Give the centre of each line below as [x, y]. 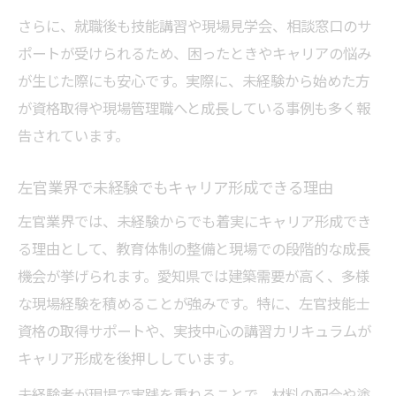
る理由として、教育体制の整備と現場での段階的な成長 [194, 248]
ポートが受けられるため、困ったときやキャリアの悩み [194, 53]
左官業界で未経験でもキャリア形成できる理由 [175, 187]
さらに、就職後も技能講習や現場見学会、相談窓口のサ [194, 26]
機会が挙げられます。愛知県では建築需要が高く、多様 [194, 276]
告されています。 [73, 135]
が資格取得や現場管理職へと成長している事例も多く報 [194, 108]
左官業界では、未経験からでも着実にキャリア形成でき [194, 221]
